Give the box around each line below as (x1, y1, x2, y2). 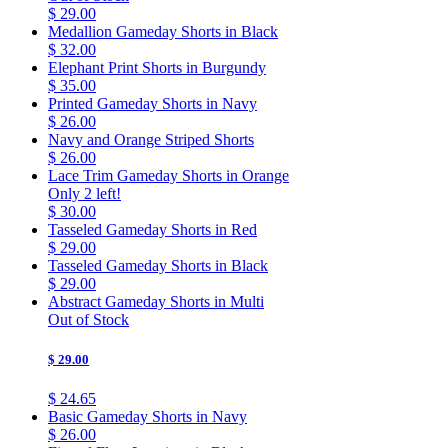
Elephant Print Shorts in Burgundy (48, 59, 266, 77)
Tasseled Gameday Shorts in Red (48, 221, 257, 239)
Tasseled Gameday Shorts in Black (48, 257, 268, 275)
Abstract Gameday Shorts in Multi (48, 293, 264, 311)
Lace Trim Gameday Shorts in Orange (48, 167, 289, 185)
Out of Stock (48, 311, 129, 329)
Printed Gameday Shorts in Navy (48, 95, 257, 113)
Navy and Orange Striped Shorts (48, 131, 254, 149)
